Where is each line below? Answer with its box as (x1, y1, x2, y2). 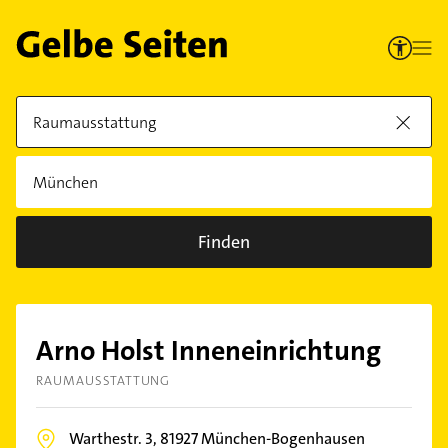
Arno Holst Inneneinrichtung (36, 333, 381, 369)
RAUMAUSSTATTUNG (36, 372, 171, 389)
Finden (198, 230, 250, 254)
